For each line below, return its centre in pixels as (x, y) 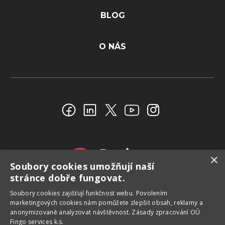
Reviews (128, 153)
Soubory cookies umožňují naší (82, 166)
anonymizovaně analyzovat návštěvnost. (71, 212)
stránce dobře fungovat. (68, 178)
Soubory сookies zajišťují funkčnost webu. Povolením (89, 193)
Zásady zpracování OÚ (166, 212)
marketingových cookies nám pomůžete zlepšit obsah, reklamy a (107, 203)
